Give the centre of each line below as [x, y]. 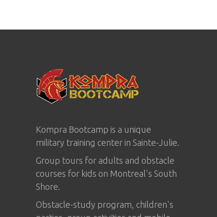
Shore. [48, 186]
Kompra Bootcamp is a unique [93, 129]
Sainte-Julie [155, 142]
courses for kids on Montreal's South [106, 173]
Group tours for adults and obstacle [105, 160]
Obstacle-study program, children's [105, 204]
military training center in [84, 142]
